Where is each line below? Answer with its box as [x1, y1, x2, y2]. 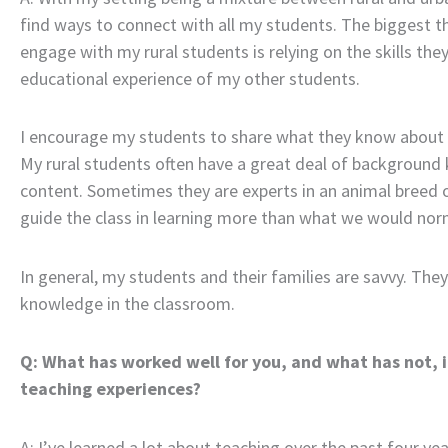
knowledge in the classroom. [20, 291, 235, 315]
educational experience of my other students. [20, 66, 360, 90]
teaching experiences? [20, 377, 201, 400]
